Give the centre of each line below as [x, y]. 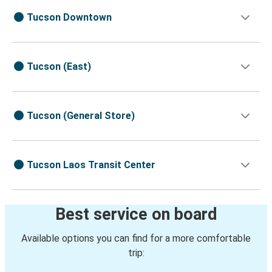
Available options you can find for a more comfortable [136, 239]
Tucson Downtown [69, 18]
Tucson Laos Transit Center [91, 165]
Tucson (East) [59, 67]
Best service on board [136, 215]
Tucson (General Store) [81, 116]
